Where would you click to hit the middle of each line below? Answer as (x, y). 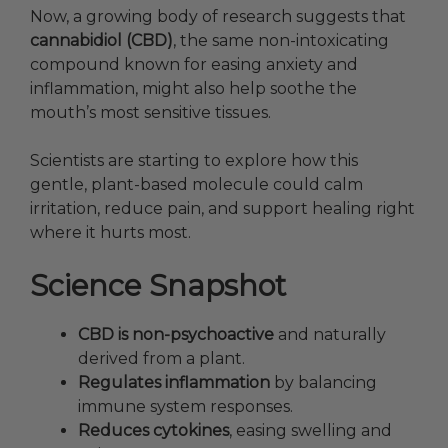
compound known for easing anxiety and (194, 65)
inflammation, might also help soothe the (193, 89)
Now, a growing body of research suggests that (218, 17)
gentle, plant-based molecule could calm (196, 185)
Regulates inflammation (174, 383)
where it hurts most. (110, 233)
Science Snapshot (158, 286)
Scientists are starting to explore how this (194, 161)
